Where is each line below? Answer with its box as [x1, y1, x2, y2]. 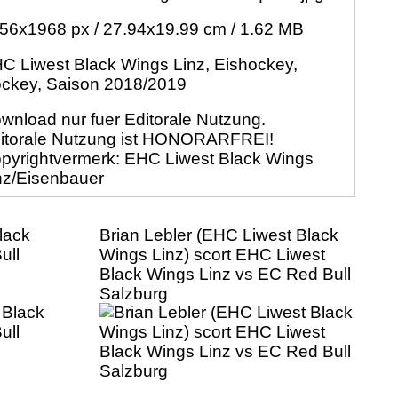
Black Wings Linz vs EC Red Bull [99, 265, 351, 284]
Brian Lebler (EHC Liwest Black [99, 226, 338, 245]
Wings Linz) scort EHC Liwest [99, 245, 325, 265]
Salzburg [99, 284, 168, 304]
